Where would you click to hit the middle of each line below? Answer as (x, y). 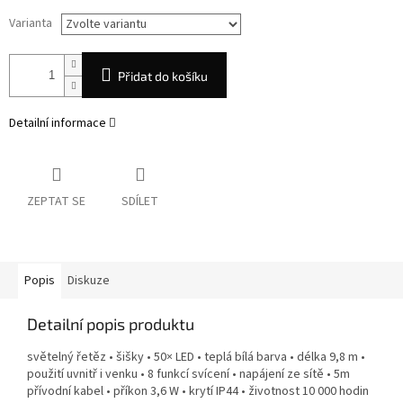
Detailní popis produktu (111, 324)
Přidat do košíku (163, 76)
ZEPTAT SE (56, 202)
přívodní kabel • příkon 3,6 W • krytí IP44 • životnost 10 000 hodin (198, 392)
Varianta (31, 24)
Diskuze (89, 281)
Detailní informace (58, 124)
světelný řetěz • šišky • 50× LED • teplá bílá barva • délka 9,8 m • (196, 358)
